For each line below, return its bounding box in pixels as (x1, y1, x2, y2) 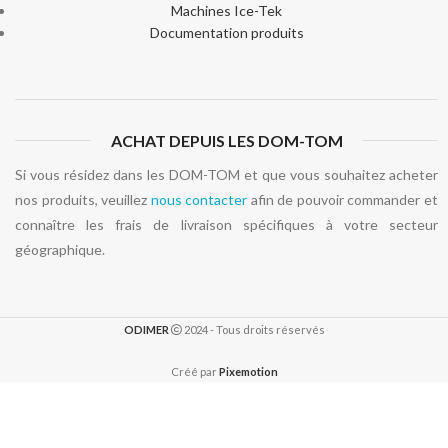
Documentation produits (149, 23, 304, 41)
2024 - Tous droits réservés (181, 322, 325, 336)
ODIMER (123, 322, 169, 336)
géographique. (15, 240, 105, 258)
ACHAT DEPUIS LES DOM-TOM (110, 130, 343, 150)
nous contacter (150, 190, 248, 208)
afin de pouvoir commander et (247, 190, 439, 208)
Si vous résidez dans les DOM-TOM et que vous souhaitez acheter (15, 165, 438, 183)
